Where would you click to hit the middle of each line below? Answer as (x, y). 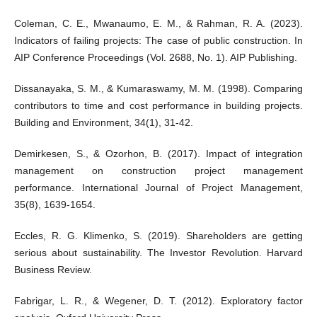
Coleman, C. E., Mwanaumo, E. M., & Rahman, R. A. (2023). (158, 24)
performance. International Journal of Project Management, (158, 188)
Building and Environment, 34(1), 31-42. (103, 123)
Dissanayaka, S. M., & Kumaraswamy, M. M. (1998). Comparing (158, 89)
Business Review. (53, 270)
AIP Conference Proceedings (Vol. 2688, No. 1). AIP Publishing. (155, 58)
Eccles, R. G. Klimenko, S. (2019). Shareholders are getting (158, 236)
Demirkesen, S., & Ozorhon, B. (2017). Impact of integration (158, 154)
